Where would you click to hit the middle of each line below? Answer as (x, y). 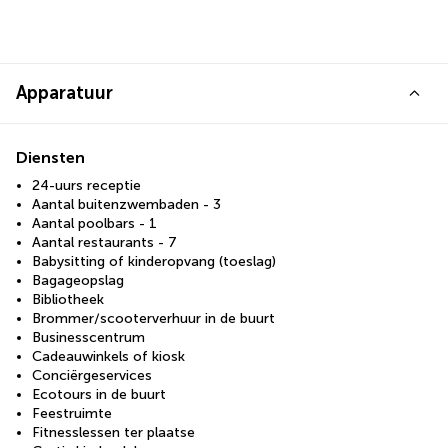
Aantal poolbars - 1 (94, 223)
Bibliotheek (68, 299)
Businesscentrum (88, 337)
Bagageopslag (78, 280)
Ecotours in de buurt (99, 394)
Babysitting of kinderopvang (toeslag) (154, 261)
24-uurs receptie (86, 185)
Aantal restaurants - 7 (104, 242)
